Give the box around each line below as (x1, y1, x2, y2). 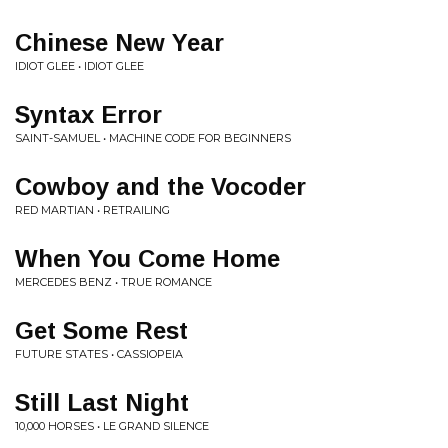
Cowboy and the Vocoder (15, 173, 306, 200)
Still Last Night (15, 389, 189, 416)
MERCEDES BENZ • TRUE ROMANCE (15, 275, 212, 289)
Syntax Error (15, 101, 162, 128)
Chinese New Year (15, 29, 224, 56)
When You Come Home (15, 245, 280, 272)
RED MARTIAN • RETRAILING (15, 203, 170, 217)
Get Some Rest (15, 317, 188, 344)
